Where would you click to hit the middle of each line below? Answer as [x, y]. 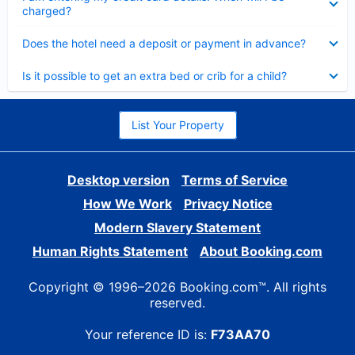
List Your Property [177, 125]
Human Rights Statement [110, 251]
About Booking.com [261, 251]
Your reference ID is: [148, 334]
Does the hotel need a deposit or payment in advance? [164, 43]
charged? [47, 11]
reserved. [177, 303]
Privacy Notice [228, 204]
